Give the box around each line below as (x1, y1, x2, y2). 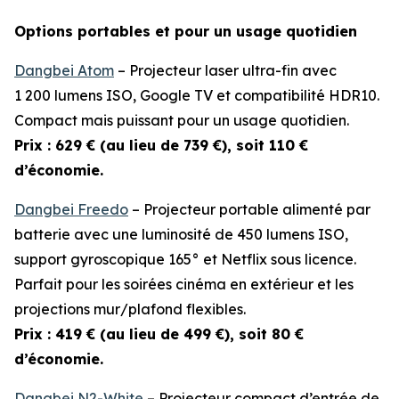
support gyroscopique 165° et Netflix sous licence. (14, 250, 356, 268)
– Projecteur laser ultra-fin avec (114, 61, 337, 79)
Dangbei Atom (14, 61, 114, 79)
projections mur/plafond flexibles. (14, 300, 246, 318)
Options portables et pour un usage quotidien (14, 22, 357, 40)
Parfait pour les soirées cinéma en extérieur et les (14, 275, 354, 293)
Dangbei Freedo (14, 200, 128, 218)
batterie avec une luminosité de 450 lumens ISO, (14, 225, 348, 243)
